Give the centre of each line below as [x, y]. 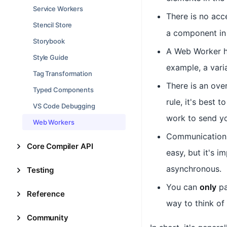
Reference [46, 194]
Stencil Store [53, 25]
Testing [40, 170]
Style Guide [51, 57]
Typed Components [63, 90]
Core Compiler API [60, 146]
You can [183, 187]
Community [48, 218]
